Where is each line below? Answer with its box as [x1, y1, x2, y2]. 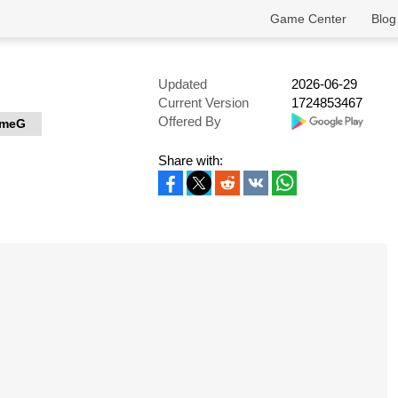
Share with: [158, 153, 223, 168]
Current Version [158, 95, 249, 110]
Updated [158, 76, 207, 92]
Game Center [270, 12, 346, 26]
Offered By [158, 114, 221, 129]
